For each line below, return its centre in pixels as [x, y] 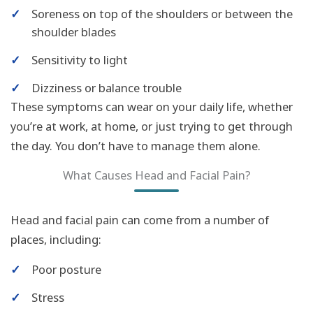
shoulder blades [74, 32]
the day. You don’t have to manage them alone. [136, 146]
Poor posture [66, 270]
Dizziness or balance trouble [107, 88]
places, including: [56, 239]
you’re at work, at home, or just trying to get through [152, 126]
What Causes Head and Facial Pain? [156, 175]
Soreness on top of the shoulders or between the [162, 14]
